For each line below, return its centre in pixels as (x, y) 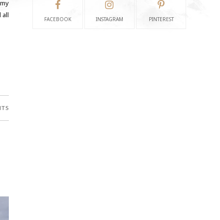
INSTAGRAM (109, 19)
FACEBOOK (57, 19)
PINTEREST (161, 19)
